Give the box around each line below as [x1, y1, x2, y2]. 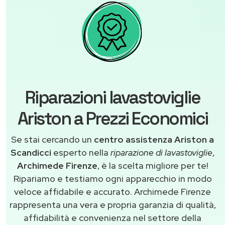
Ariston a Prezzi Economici [17, 107, 208, 130]
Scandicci [11, 147, 51, 159]
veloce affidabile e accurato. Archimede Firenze [14, 186, 211, 198]
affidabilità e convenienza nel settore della [24, 212, 201, 224]
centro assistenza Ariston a [94, 134, 214, 146]
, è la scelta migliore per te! [97, 160, 208, 172]
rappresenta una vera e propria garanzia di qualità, [9, 199, 216, 211]
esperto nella [51, 147, 110, 159]
